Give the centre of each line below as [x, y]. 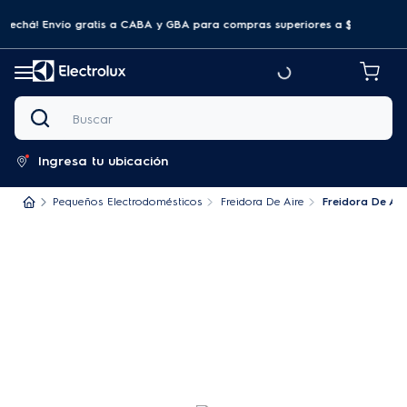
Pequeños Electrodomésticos [128, 202]
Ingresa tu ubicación [103, 161]
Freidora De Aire [263, 202]
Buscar [34, 102]
